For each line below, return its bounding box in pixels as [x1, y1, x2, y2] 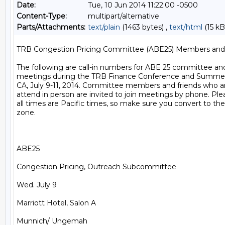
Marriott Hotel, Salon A [17, 198, 96, 207]
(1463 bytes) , [120, 23, 169, 32]
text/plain [88, 23, 120, 32]
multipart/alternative [88, 12, 159, 21]
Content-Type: [17, 12, 67, 21]
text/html [169, 23, 202, 32]
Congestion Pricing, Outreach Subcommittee [17, 162, 176, 171]
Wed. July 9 [17, 180, 57, 189]
